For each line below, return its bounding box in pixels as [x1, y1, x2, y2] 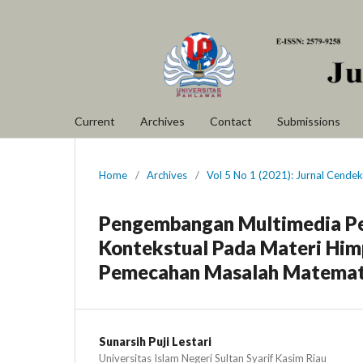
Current [75, 113, 115, 128]
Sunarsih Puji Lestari [99, 334, 211, 348]
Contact [210, 113, 252, 128]
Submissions [277, 113, 340, 128]
